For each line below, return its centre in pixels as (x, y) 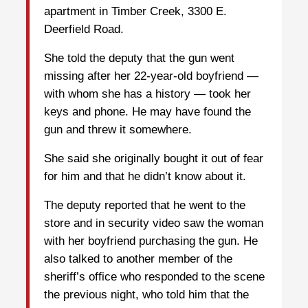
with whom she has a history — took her (147, 94)
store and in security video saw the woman (154, 223)
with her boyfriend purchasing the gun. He (151, 241)
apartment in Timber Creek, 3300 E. (135, 12)
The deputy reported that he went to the (145, 206)
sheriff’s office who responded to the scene (154, 277)
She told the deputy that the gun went (139, 58)
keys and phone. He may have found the (147, 112)
